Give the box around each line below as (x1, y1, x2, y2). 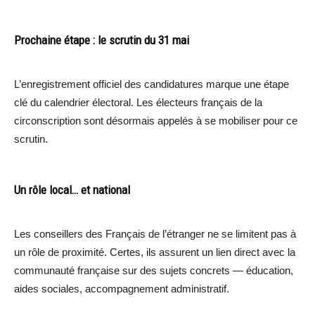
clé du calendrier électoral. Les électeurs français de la (14, 96, 262, 108)
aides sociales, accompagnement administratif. (14, 282, 229, 295)
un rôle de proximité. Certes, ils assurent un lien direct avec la (14, 245, 295, 258)
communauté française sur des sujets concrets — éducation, (14, 264, 293, 276)
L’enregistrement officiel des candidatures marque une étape (14, 77, 289, 90)
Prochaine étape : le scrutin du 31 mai (14, 32, 189, 47)
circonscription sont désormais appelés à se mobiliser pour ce (14, 114, 297, 127)
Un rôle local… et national (14, 182, 130, 197)
